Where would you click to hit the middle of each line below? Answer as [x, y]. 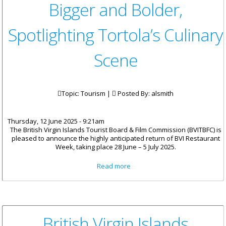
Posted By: [134, 94]
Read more [114, 166]
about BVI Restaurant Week [179, 166]
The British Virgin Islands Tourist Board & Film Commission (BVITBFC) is [116, 130]
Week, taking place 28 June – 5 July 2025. [116, 147]
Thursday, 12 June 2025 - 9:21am [56, 121]
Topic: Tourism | [87, 94]
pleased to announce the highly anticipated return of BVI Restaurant [116, 138]
